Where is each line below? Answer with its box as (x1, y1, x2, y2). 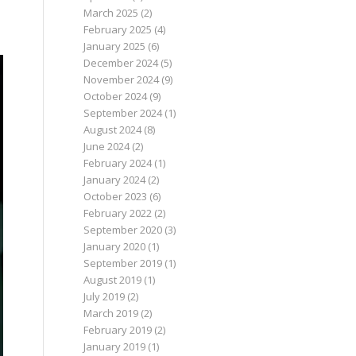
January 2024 (83, 172, 146, 187)
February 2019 (83, 323, 153, 337)
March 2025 (83, 6, 139, 20)
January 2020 (83, 239, 146, 253)
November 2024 (83, 72, 160, 87)
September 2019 (83, 256, 163, 270)
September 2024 (83, 106, 163, 120)
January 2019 (83, 339, 146, 354)
